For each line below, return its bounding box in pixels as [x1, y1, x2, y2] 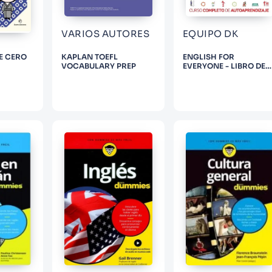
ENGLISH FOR [182, 52, 234, 62]
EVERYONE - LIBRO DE [182, 61, 265, 71]
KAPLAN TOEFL [61, 52, 118, 62]
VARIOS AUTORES [61, 28, 150, 40]
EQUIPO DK [182, 28, 239, 40]
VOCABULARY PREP [61, 61, 137, 71]
